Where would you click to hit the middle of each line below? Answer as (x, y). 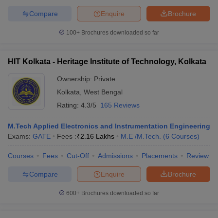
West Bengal (103, 92)
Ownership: (75, 79)
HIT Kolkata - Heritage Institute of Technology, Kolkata (107, 62)
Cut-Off (78, 156)
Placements (160, 156)
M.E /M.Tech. (141, 136)
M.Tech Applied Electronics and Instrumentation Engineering (109, 126)
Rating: (69, 105)
